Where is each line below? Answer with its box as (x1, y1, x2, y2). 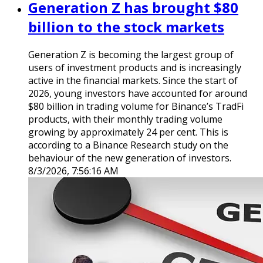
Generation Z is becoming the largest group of (28, 48, 234, 62)
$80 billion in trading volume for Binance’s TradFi (28, 100, 244, 113)
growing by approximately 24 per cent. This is (28, 126, 228, 139)
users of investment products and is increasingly (28, 61, 241, 75)
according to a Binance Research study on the (28, 139, 228, 152)
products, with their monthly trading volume (28, 113, 222, 126)
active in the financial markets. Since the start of (28, 74, 238, 87)
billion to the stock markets (28, 17, 224, 37)
